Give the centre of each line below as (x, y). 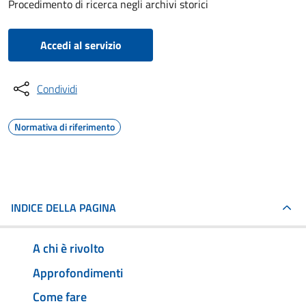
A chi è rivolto (69, 248)
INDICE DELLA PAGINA (64, 208)
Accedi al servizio (81, 45)
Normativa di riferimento (65, 127)
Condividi (57, 89)
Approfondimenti (78, 273)
